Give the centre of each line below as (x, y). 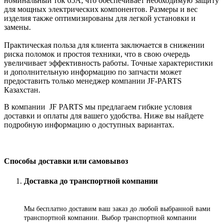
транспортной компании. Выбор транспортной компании (110, 218)
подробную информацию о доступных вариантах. (89, 124)
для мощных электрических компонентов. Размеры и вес (101, 9)
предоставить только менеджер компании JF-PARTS (93, 81)
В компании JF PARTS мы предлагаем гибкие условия (98, 107)
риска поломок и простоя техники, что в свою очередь (97, 54)
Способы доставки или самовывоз (67, 161)
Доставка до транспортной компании (94, 181)
